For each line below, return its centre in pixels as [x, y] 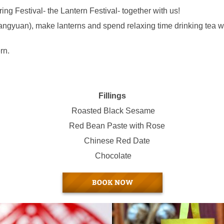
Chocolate [111, 156]
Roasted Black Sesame [113, 111]
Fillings [112, 96]
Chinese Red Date [112, 141]
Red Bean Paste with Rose [117, 126]
